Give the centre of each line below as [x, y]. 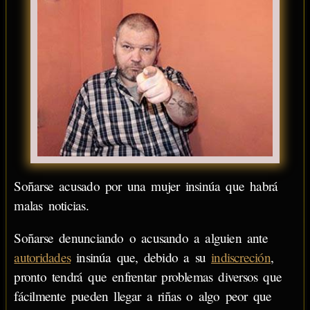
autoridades [43, 257]
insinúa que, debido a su [141, 257]
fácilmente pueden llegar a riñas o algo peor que [143, 296]
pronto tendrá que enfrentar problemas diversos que [148, 276]
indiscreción [241, 257]
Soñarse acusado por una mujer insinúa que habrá [146, 185]
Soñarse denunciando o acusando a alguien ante [141, 238]
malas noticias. [51, 205]
